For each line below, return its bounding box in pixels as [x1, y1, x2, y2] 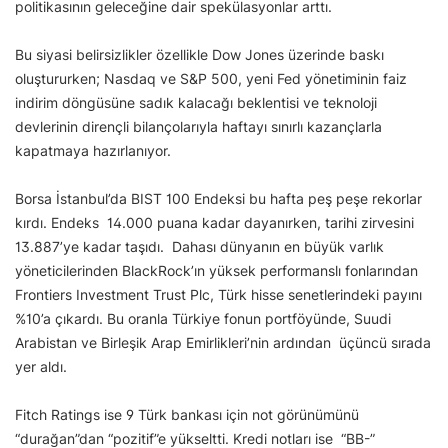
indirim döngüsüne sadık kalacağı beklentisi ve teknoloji [15, 94, 377, 112]
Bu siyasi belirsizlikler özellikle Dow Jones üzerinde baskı [15, 46, 384, 64]
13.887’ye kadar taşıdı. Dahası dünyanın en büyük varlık [15, 238, 384, 256]
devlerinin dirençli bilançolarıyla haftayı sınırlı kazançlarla [15, 118, 382, 136]
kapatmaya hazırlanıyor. [15, 142, 171, 160]
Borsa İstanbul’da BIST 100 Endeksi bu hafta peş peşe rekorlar [15, 190, 422, 208]
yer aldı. [15, 358, 71, 376]
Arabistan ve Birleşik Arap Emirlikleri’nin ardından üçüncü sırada [15, 334, 431, 352]
